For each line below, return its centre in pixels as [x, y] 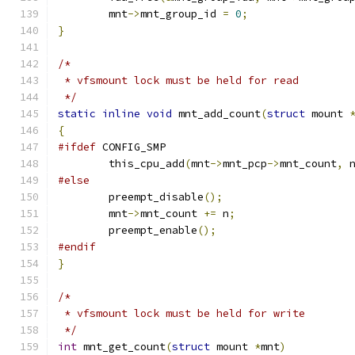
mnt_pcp [245, 164]
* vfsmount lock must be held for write [181, 313]
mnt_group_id [181, 14]
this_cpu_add [147, 164]
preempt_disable [156, 197]
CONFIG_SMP [131, 147]
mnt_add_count [216, 114]
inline [121, 114]
